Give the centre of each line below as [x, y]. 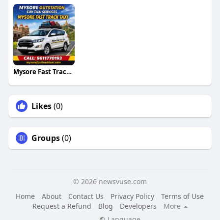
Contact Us [86, 196]
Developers [138, 206]
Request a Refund [62, 206]
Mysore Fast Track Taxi [69, 72]
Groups [45, 138]
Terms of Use [183, 196]
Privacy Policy [133, 196]
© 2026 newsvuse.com [110, 182]
